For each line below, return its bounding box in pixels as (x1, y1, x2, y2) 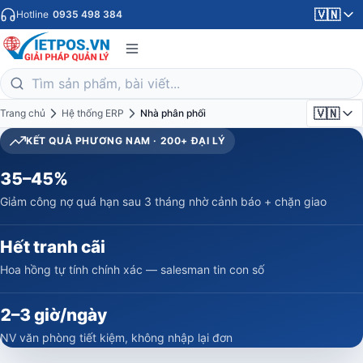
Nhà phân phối (140, 107, 206, 119)
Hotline (16, 8, 51, 20)
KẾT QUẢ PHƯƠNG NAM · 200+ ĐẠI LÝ (26, 135, 226, 147)
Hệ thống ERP (62, 107, 124, 119)
